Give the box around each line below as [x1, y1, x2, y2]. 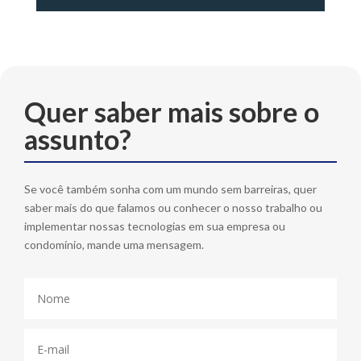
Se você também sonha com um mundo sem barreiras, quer [24, 181, 317, 196]
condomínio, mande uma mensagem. [24, 237, 204, 251]
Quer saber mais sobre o [24, 94, 319, 128]
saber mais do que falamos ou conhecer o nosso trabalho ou [24, 200, 322, 214]
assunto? [24, 122, 131, 156]
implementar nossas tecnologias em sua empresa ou [24, 218, 285, 233]
